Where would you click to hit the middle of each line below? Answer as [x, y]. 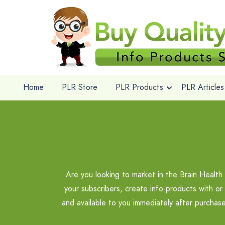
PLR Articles [202, 87]
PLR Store [79, 87]
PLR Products [139, 87]
